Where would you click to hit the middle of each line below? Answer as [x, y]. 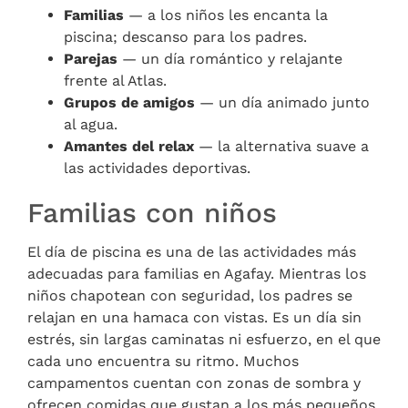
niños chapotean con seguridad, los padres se [190, 295]
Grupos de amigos [129, 102]
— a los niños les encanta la [226, 15]
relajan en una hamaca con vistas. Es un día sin [194, 317]
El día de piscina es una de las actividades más [192, 251]
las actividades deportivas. [157, 168]
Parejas [91, 58]
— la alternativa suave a [281, 146]
